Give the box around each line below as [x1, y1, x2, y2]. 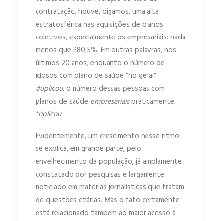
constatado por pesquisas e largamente [36, 169, 164, 181]
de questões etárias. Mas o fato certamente [36, 194, 180, 207]
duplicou [36, 83, 63, 95]
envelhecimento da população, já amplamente [36, 156, 182, 168]
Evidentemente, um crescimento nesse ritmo [36, 130, 179, 143]
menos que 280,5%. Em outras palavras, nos [36, 44, 176, 57]
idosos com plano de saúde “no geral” [36, 70, 156, 82]
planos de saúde [36, 96, 90, 108]
